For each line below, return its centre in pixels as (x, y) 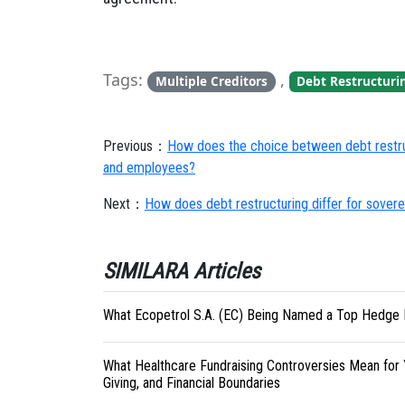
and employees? (149, 168)
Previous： (135, 146)
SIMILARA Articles (182, 271)
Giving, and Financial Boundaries (192, 383)
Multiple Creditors (211, 81)
